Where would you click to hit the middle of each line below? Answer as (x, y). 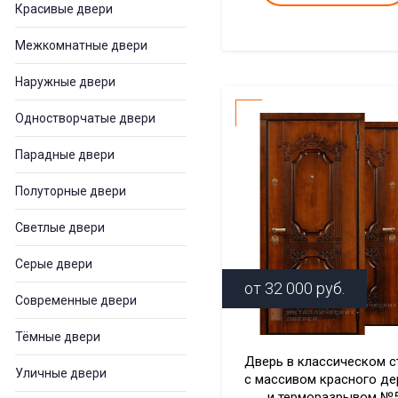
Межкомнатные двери (81, 45)
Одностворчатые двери (85, 118)
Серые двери (54, 264)
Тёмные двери (58, 337)
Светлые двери (60, 227)
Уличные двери (61, 373)
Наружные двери (65, 82)
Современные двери (76, 300)
